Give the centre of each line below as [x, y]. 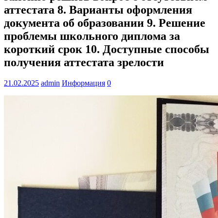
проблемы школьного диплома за [92, 36]
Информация [83, 83]
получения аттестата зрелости [84, 63]
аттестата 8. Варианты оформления [98, 10]
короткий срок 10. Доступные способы [107, 49]
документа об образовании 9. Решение [105, 23]
